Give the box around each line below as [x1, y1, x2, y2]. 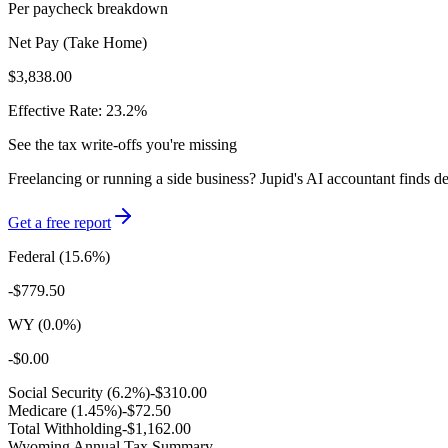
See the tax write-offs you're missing [8, 135, 237, 153]
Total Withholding [8, 419, 122, 437]
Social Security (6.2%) [8, 383, 150, 401]
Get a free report [8, 213, 111, 231]
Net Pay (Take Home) [8, 33, 147, 51]
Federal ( [8, 247, 64, 265]
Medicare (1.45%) [8, 401, 122, 419]
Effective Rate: [8, 101, 106, 119]
